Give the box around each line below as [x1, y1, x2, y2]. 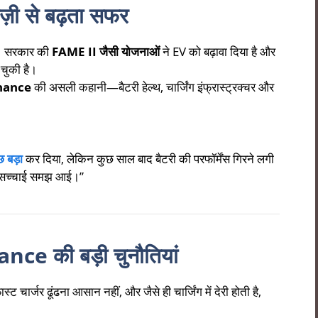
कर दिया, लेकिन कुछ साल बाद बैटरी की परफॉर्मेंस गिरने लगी [23, 150, 274, 167]
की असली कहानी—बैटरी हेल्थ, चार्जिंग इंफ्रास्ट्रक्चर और [31, 79, 274, 96]
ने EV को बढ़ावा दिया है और [160, 43, 275, 60]
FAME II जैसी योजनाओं [52, 43, 160, 60]
